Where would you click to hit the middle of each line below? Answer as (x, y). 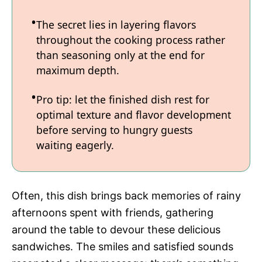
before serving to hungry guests (114, 130)
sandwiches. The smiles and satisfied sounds (123, 246)
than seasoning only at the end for (120, 55)
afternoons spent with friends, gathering (113, 212)
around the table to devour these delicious (116, 229)
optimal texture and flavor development (134, 115)
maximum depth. (78, 70)
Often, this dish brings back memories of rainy (126, 195)
